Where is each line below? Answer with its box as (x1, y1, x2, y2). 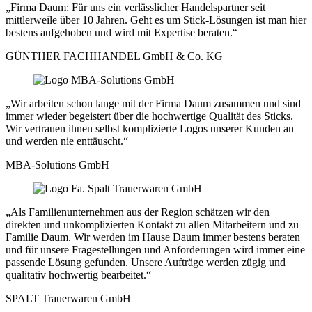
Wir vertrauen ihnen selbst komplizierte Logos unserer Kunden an (6, 122, 294, 134)
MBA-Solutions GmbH (6, 158, 109, 171)
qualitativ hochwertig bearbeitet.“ (6, 268, 151, 281)
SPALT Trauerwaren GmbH (6, 292, 131, 304)
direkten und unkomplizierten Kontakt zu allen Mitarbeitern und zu (6, 218, 299, 231)
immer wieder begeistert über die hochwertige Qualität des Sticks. (6, 109, 293, 122)
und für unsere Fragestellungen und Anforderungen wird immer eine (6, 243, 305, 256)
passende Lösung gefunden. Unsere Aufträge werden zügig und (6, 256, 286, 268)
